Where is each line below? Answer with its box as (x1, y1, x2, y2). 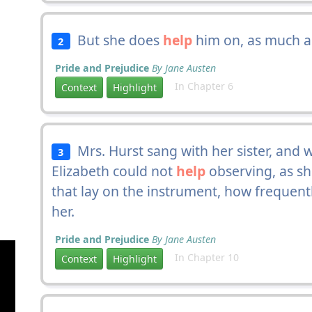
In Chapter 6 (166, 79, 233, 93)
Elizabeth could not (52, 162, 176, 180)
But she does (70, 31, 163, 49)
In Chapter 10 (166, 251, 239, 265)
